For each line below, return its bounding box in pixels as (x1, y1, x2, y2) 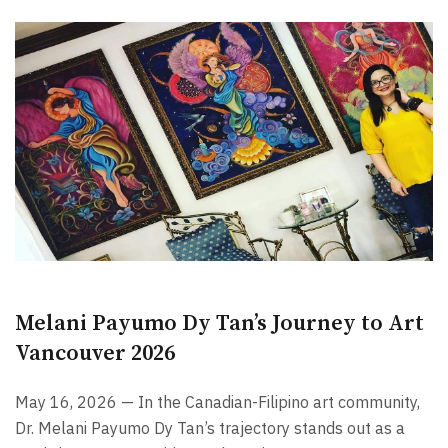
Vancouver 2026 (15, 339, 175, 367)
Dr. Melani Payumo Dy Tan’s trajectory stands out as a (15, 417, 405, 438)
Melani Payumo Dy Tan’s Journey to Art (15, 309, 424, 337)
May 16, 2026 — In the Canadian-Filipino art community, (15, 391, 420, 412)
